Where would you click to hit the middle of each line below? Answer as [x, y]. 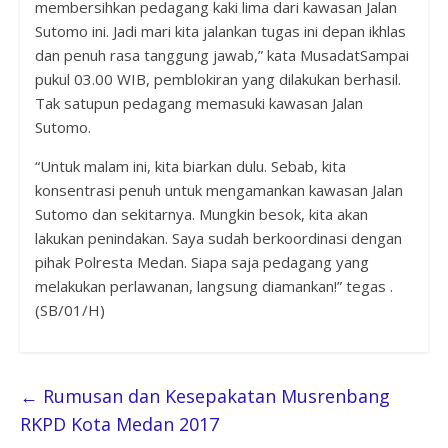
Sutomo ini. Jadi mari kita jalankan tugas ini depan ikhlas [220, 30]
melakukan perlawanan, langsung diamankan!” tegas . [213, 285]
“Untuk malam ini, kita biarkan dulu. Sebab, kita [190, 165]
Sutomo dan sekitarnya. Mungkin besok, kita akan [201, 213]
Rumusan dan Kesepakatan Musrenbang [213, 395]
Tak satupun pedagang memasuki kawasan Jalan [198, 102]
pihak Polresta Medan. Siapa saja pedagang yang [201, 261]
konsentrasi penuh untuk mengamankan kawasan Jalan [218, 189]
